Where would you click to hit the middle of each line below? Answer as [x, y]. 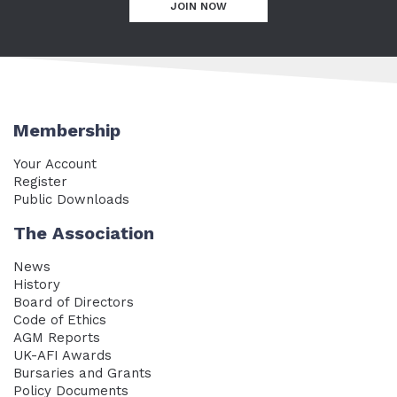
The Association [83, 234]
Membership [66, 131]
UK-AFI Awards [62, 356]
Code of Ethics [59, 320]
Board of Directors [73, 303]
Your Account [54, 164]
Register [40, 182]
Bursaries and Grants [82, 374]
